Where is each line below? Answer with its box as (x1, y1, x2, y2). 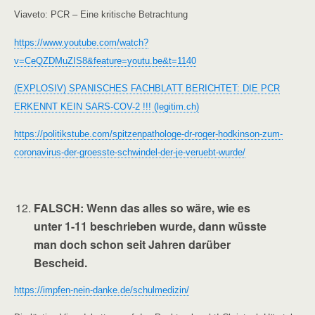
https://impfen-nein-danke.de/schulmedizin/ (14, 285, 189, 296)
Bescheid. (34, 254, 88, 271)
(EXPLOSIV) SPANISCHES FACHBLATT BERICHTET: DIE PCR (14, 82, 280, 94)
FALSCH (34, 199, 81, 216)
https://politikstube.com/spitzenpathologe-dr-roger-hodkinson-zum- (14, 129, 283, 140)
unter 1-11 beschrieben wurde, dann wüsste (34, 217, 267, 234)
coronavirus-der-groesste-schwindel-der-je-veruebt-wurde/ (14, 147, 245, 158)
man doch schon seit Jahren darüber (34, 236, 231, 252)
